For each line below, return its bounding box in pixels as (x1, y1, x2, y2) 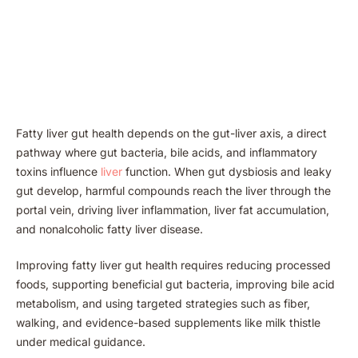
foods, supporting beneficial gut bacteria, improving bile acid (16, 276, 335, 291)
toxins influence (16, 164, 101, 178)
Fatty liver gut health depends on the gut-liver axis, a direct (16, 125, 327, 140)
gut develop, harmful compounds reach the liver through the (16, 183, 331, 197)
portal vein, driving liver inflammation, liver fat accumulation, (16, 202, 329, 217)
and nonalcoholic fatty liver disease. (16, 221, 206, 236)
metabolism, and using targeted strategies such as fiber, (16, 296, 310, 310)
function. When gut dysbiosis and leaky (122, 164, 332, 178)
